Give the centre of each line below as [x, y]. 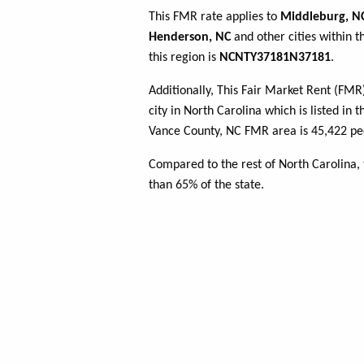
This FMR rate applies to [214, 17]
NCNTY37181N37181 [275, 58]
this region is [184, 58]
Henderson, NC [190, 38]
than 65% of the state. [206, 186]
